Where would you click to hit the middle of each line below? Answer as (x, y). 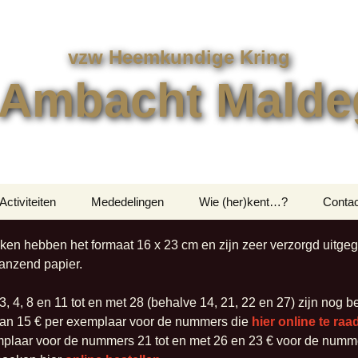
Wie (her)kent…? (243, 202)
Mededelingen (127, 202)
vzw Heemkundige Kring (179, 57)
